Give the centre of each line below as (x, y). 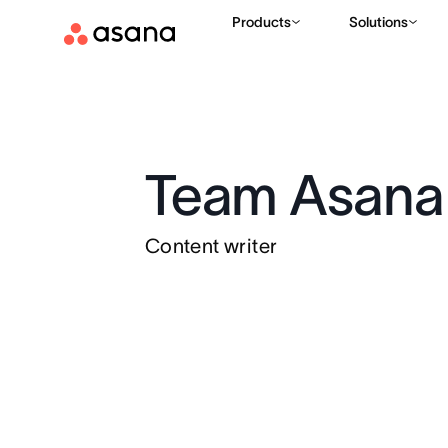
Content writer (211, 246)
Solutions (378, 22)
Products (261, 22)
